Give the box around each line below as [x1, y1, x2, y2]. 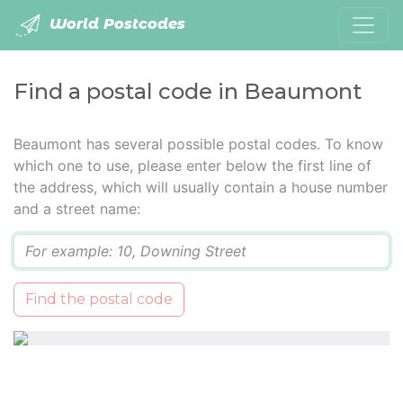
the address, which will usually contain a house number [13, 178, 388, 196]
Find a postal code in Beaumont [13, 78, 362, 104]
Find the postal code [25, 291, 173, 308]
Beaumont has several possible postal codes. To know [13, 135, 383, 153]
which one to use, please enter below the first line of [13, 157, 372, 175]
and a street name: [13, 200, 140, 218]
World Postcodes [45, 15, 185, 33]
